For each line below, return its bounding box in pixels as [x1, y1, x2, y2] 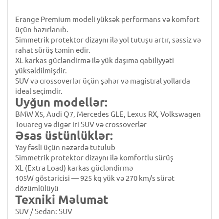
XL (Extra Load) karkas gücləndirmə [15, 164, 133, 172]
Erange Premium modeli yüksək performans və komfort [15, 15, 199, 23]
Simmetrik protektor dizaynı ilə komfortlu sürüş [15, 153, 174, 162]
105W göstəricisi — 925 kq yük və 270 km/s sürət [15, 174, 175, 182]
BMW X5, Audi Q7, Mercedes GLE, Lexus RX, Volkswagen [15, 110, 201, 118]
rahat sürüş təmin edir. [15, 46, 90, 54]
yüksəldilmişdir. [15, 66, 67, 75]
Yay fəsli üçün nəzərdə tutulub [15, 143, 115, 152]
